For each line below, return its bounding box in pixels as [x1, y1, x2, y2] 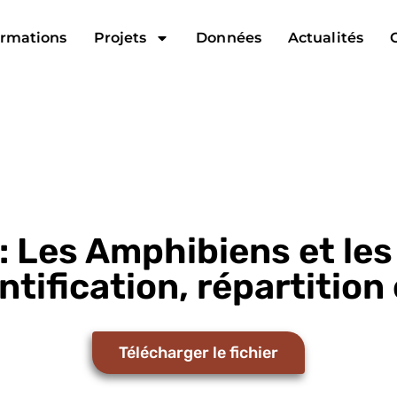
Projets [93, 29, 147, 46]
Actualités [287, 29, 363, 46]
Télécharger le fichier [119, 343, 278, 363]
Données [196, 29, 261, 46]
